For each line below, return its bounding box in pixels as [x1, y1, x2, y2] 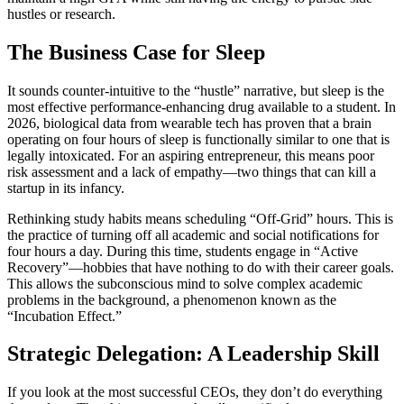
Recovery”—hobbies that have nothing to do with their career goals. [7, 259, 394, 275]
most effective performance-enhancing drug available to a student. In [7, 98, 396, 115]
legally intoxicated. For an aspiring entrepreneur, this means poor [7, 147, 374, 163]
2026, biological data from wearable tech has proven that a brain [7, 115, 372, 131]
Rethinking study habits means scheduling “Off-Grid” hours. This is [7, 210, 393, 226]
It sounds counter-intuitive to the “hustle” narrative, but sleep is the [7, 82, 384, 98]
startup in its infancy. [7, 179, 124, 196]
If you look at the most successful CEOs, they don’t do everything [7, 384, 382, 400]
